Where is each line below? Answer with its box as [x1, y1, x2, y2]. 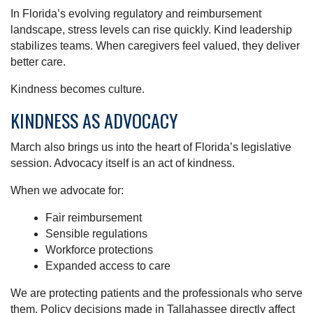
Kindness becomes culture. [10, 83, 145, 96]
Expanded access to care [45, 260, 170, 272]
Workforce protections [45, 244, 153, 256]
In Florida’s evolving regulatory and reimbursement [10, 8, 261, 20]
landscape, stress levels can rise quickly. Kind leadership [10, 24, 292, 36]
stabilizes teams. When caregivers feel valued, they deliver [10, 40, 300, 52]
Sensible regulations [45, 228, 147, 240]
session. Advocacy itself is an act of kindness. [10, 157, 235, 170]
